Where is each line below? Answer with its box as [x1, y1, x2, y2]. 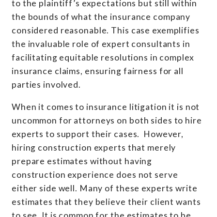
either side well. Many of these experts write [12, 183, 198, 193]
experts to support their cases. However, [12, 128, 184, 139]
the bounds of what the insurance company [12, 11, 191, 22]
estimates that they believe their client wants [12, 196, 201, 207]
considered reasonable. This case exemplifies [12, 25, 200, 35]
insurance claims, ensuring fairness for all [12, 65, 184, 76]
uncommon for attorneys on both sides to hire [12, 115, 202, 125]
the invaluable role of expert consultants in [12, 38, 190, 49]
